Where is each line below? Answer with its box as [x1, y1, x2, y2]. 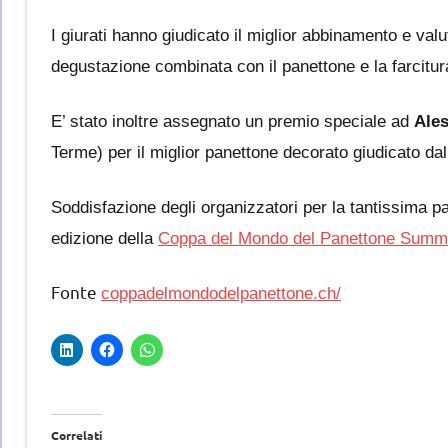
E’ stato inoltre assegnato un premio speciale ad [51, 111, 414, 131]
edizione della [51, 228, 158, 248]
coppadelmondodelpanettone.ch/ [101, 283, 341, 303]
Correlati [51, 426, 102, 443]
